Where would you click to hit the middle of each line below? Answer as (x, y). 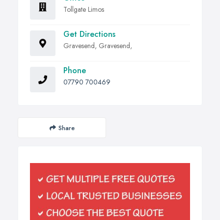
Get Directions (89, 34)
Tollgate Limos (84, 10)
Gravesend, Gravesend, (98, 46)
